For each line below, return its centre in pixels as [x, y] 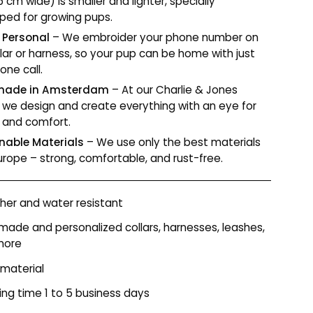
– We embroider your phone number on [154, 37]
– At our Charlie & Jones [174, 89]
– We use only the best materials [173, 142]
